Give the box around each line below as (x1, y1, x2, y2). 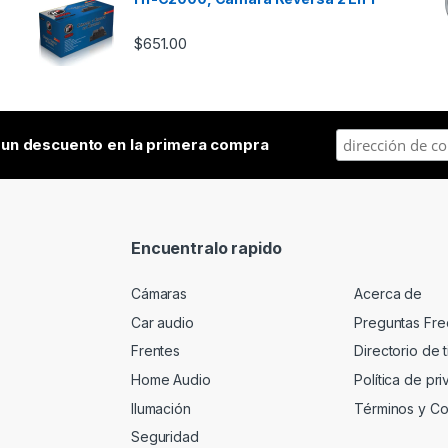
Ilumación (131, 399, 191, 417)
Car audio (131, 313, 194, 331)
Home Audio (131, 371, 211, 389)
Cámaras (131, 285, 188, 303)
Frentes (131, 342, 181, 360)
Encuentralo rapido (131, 237, 282, 258)
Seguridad (131, 428, 199, 446)
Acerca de (354, 285, 423, 303)
